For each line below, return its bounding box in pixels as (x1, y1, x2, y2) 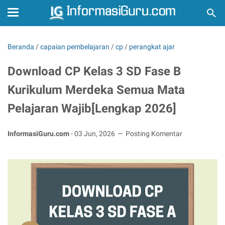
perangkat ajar (129, 43, 175, 51)
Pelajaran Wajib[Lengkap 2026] (8, 101, 176, 116)
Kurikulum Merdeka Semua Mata (8, 83, 185, 97)
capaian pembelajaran (40, 43, 109, 51)
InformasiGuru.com (8, 130, 71, 138)
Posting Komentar (126, 130, 182, 138)
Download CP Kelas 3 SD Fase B (8, 64, 181, 78)
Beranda (8, 43, 34, 51)
